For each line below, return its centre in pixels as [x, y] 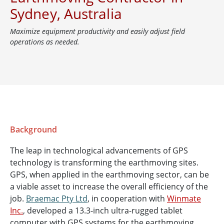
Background [33, 130]
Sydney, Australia [66, 14]
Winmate [184, 199]
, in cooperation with [127, 199]
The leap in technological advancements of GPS [99, 151]
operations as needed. [45, 42]
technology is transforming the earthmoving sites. [104, 163]
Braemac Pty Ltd [57, 199]
